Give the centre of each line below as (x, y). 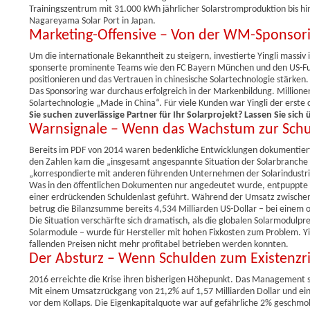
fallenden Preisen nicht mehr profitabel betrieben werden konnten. (159, 244)
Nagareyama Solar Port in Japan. (92, 21)
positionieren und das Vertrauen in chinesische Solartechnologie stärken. (169, 80)
